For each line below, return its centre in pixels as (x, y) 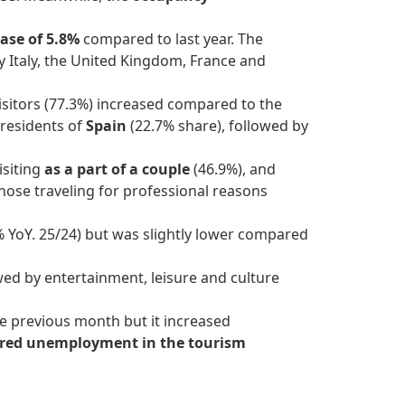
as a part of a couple (117, 170)
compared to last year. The (171, 39)
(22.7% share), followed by (217, 126)
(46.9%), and (233, 170)
